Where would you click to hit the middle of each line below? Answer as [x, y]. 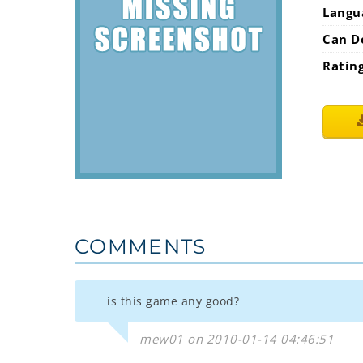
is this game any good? [173, 301]
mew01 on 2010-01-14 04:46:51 [237, 339]
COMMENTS [141, 246]
